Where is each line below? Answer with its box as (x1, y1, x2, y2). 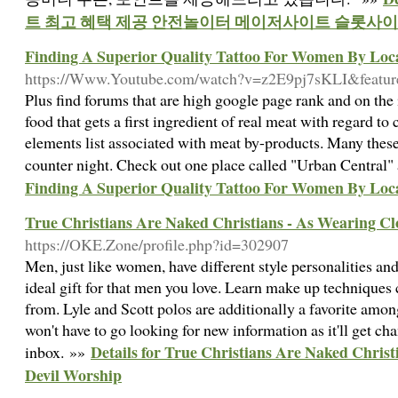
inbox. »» (25, 341, 91, 362)
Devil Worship (25, 363, 122, 386)
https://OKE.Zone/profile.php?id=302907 (25, 234, 289, 255)
